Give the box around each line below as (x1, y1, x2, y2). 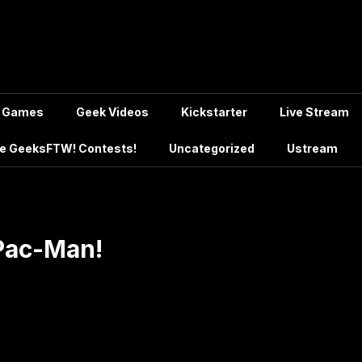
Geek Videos (76, 105, 149, 119)
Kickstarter (181, 105, 247, 119)
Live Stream (280, 105, 349, 119)
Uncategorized (169, 141, 255, 155)
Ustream (287, 141, 338, 155)
